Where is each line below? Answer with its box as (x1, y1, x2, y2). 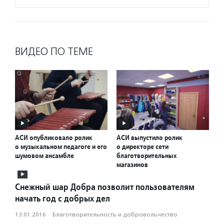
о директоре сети (116, 141, 168, 151)
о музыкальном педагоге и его (15, 141, 107, 151)
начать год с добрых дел (15, 192, 110, 204)
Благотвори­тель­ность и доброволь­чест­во (52, 210, 177, 218)
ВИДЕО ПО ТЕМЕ (15, 44, 93, 58)
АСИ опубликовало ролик (15, 132, 92, 142)
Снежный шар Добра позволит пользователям (15, 180, 194, 192)
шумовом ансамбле (15, 150, 74, 160)
